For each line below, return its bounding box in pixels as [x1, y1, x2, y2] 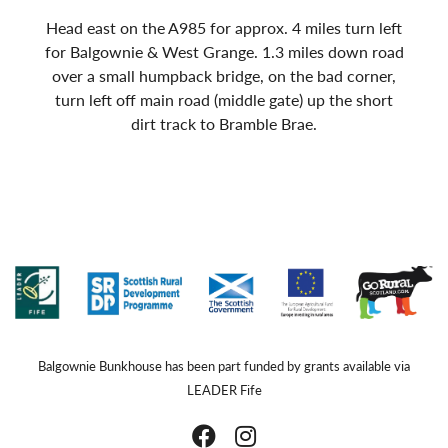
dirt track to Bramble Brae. [131, 111, 317, 135]
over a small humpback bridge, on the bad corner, [52, 63, 396, 87]
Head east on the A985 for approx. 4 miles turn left [46, 15, 402, 39]
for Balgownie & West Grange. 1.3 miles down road [44, 39, 404, 63]
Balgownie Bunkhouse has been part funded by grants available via [38, 357, 410, 376]
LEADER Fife [186, 381, 262, 400]
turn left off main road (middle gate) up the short [55, 87, 393, 111]
